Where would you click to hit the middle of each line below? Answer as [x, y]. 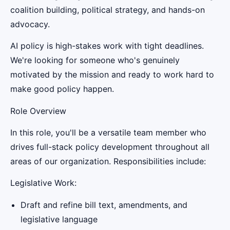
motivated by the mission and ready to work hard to [112, 75]
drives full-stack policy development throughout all [110, 147]
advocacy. [30, 24]
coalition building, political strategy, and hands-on [108, 9]
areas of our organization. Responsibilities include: [108, 161]
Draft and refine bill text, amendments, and [104, 205]
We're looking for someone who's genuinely [95, 60]
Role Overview [38, 111]
